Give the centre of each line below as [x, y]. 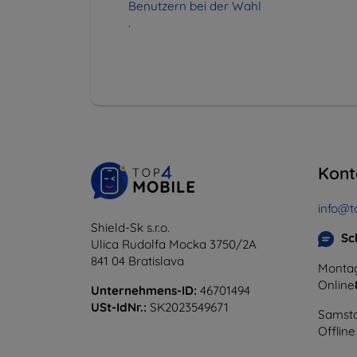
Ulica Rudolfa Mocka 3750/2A [174, 244]
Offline [337, 331]
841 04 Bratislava [137, 261]
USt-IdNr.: [119, 307]
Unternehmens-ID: [144, 290]
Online [336, 284]
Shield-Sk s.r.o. [130, 227]
